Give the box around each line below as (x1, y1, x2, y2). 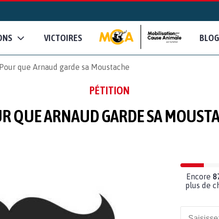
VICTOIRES (44, 32, 82, 44)
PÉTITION (89, 84, 130, 97)
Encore (186, 172, 213, 181)
